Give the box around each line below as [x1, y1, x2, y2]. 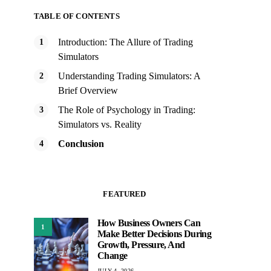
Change [97, 250, 128, 261]
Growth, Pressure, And [97, 240, 185, 250]
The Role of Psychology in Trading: [58, 105, 195, 115]
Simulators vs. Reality [58, 119, 142, 129]
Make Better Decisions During [97, 229, 212, 239]
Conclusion [58, 139, 104, 149]
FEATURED [103, 189, 146, 198]
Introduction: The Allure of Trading [58, 37, 193, 47]
